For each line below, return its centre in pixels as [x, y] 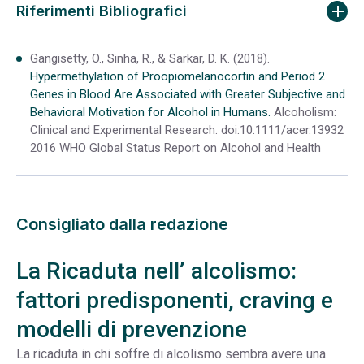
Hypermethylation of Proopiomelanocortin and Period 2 [178, 76]
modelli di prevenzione [132, 330]
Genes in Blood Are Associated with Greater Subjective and [188, 94]
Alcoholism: [303, 112]
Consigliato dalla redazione [122, 225]
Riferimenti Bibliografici [102, 11]
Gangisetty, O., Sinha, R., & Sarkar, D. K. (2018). [150, 58]
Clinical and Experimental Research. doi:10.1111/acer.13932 [187, 130]
